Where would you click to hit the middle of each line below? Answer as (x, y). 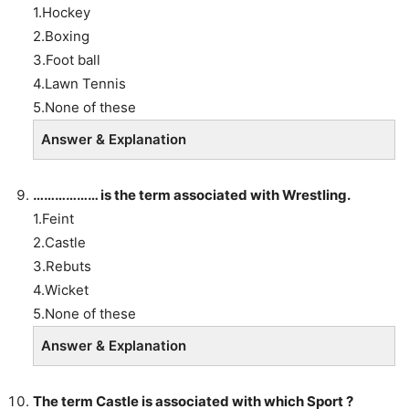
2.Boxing (61, 36)
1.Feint (53, 218)
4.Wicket (61, 289)
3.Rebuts (62, 266)
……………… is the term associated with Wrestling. (192, 194)
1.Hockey (62, 12)
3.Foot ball (67, 59)
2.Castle (59, 242)
